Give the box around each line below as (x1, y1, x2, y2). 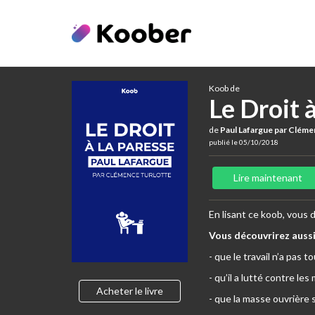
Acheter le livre (96, 284, 163, 297)
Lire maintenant (233, 172, 302, 184)
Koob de (209, 83, 240, 94)
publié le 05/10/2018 (209, 138, 278, 146)
